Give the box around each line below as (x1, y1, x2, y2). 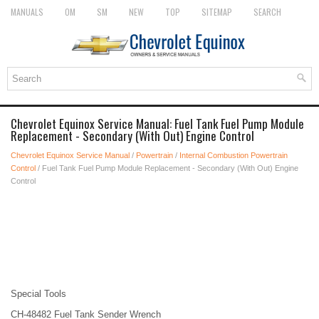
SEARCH (253, 6, 281, 18)
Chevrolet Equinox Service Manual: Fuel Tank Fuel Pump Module (11, 115, 304, 132)
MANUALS (11, 6, 43, 18)
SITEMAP (202, 6, 232, 18)
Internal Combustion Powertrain (179, 151, 288, 159)
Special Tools (11, 288, 66, 299)
